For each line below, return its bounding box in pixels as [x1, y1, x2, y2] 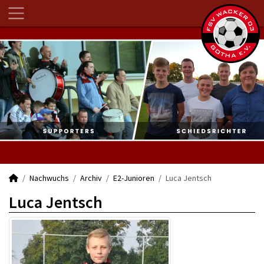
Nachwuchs [29, 173, 69, 183]
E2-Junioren [113, 173, 154, 183]
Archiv [80, 173, 102, 183]
